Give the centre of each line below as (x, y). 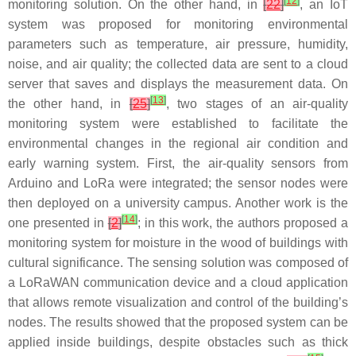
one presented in (58, 223)
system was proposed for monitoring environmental (178, 24)
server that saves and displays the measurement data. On (178, 84)
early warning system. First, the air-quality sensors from (178, 163)
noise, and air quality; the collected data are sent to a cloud (178, 64)
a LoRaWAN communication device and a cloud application (178, 282)
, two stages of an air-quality (257, 104)
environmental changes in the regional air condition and (178, 143)
